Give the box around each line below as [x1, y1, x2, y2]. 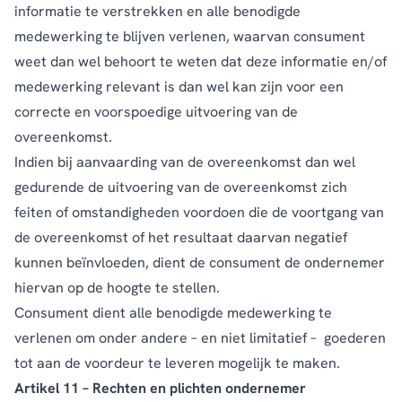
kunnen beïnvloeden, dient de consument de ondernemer [14, 252, 385, 272]
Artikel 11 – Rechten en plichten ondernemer [14, 378, 306, 398]
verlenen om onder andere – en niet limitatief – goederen [14, 328, 386, 347]
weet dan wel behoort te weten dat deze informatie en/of [14, 51, 387, 71]
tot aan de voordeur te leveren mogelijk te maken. [14, 353, 340, 372]
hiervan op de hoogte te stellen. [14, 277, 220, 297]
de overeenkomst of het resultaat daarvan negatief [14, 227, 347, 247]
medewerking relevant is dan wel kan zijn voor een [14, 76, 344, 96]
